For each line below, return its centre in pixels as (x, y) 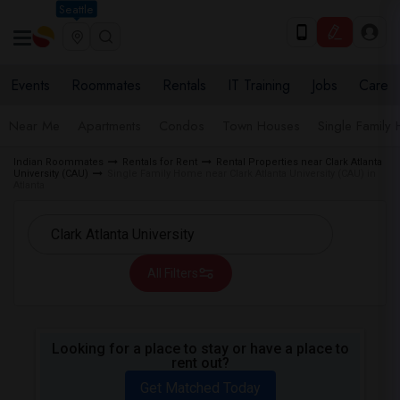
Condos (182, 126)
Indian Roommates (58, 162)
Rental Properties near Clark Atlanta (299, 162)
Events (30, 85)
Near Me (34, 126)
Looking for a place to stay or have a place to (200, 349)
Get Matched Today (200, 388)
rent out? (200, 363)
